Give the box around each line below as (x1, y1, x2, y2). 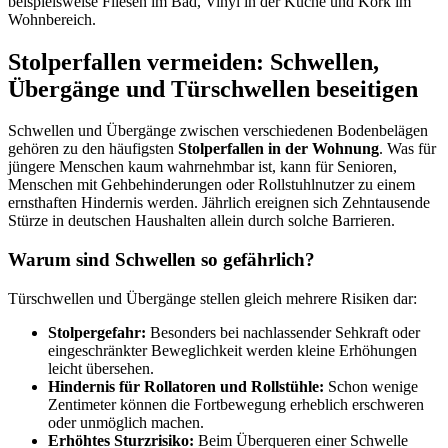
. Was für (379, 140, 436, 158)
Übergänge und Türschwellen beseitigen (8, 75, 418, 102)
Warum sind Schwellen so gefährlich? (8, 249, 315, 271)
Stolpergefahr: (48, 323, 146, 341)
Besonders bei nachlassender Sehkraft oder (146, 323, 420, 341)
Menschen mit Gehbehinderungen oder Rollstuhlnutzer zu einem (8, 176, 415, 194)
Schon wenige (324, 377, 418, 395)
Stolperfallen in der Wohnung (178, 140, 379, 158)
